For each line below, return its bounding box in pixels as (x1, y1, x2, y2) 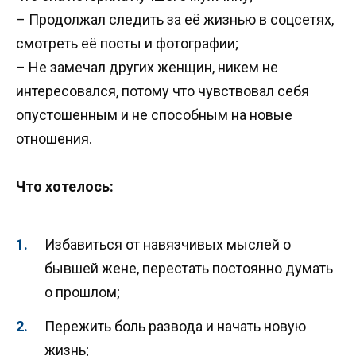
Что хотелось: (16, 178, 114, 195)
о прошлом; (44, 284, 120, 301)
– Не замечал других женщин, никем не (16, 58, 278, 75)
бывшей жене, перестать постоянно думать (44, 260, 333, 277)
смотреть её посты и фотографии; (16, 34, 238, 52)
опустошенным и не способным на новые (16, 106, 292, 123)
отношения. (16, 130, 92, 147)
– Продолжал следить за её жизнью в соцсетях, (16, 10, 334, 28)
